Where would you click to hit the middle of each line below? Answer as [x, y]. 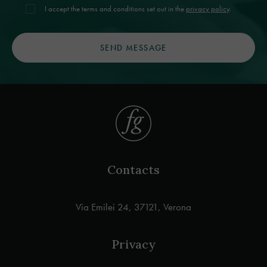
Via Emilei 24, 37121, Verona [133, 207]
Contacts [133, 170]
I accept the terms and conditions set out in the [115, 9]
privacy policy [207, 9]
